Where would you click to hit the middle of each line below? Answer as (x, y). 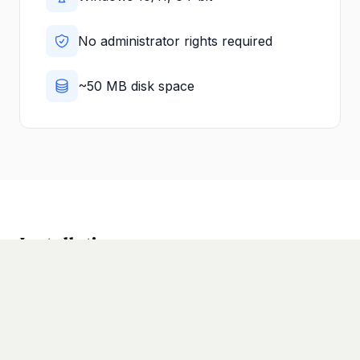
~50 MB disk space (136, 86)
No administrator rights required (175, 41)
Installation (69, 243)
